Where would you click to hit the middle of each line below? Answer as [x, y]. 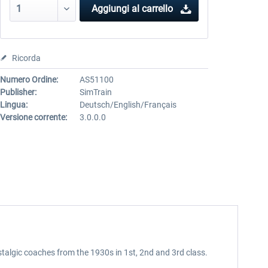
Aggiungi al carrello [132, 9]
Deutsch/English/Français [128, 105]
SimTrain [95, 92]
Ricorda [26, 58]
